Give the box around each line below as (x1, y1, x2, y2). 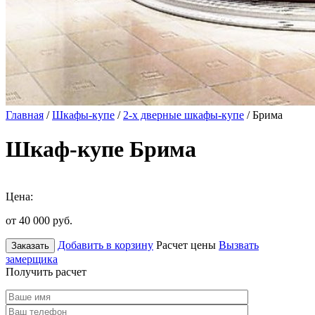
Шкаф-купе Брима (6, 136, 196, 162)
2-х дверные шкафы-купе (123, 109, 244, 121)
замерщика (6, 252, 58, 265)
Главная (6, 109, 44, 121)
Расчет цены (156, 238, 216, 251)
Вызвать (219, 238, 259, 251)
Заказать (11, 240, 49, 251)
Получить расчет (6, 265, 86, 278)
